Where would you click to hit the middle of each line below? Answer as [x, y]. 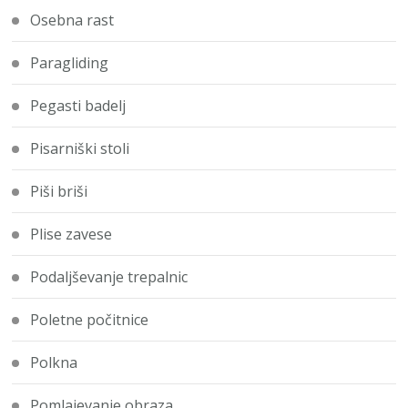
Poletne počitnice [90, 320]
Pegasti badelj [78, 106]
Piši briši [59, 192]
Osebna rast [72, 20]
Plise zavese [71, 235]
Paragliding [70, 63]
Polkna [54, 363]
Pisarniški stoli [80, 149]
